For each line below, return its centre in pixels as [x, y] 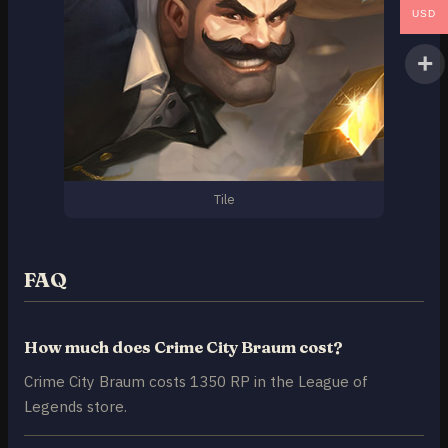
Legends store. [75, 406]
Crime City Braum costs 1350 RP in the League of [196, 381]
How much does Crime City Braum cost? [183, 347]
